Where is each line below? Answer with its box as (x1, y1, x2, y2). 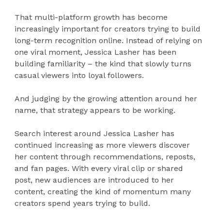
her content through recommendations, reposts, (15, 152, 195, 162)
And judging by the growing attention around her (15, 94, 197, 104)
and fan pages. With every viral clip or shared (15, 164, 183, 173)
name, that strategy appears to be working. (15, 106, 175, 115)
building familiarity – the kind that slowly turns (15, 59, 191, 69)
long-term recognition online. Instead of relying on (15, 36, 202, 46)
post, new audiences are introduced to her (15, 175, 174, 185)
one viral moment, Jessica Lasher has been (15, 47, 176, 57)
